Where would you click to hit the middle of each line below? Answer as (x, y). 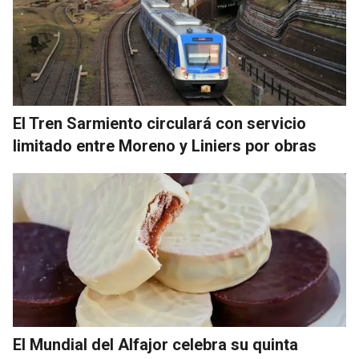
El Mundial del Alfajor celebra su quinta (155, 344)
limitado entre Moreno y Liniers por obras (165, 145)
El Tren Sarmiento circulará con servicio (159, 123)
